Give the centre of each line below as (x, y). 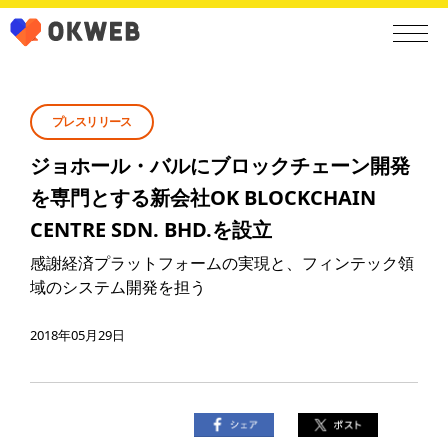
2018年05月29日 (77, 335)
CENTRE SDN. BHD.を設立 (151, 229)
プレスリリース (92, 121)
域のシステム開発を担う (118, 287)
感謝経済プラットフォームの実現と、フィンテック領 (222, 263)
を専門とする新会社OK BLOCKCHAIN (203, 197)
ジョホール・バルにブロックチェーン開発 (220, 165)
